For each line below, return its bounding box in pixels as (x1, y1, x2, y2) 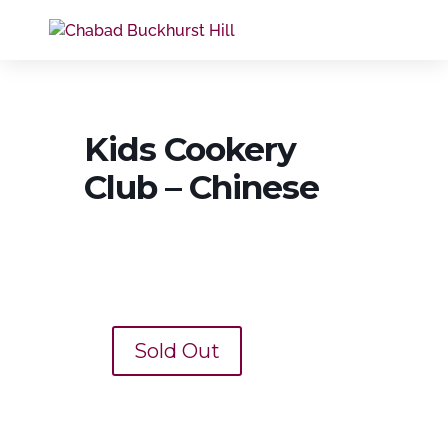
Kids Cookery (84, 129, 296, 169)
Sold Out (134, 339, 220, 363)
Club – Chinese (84, 167, 319, 207)
